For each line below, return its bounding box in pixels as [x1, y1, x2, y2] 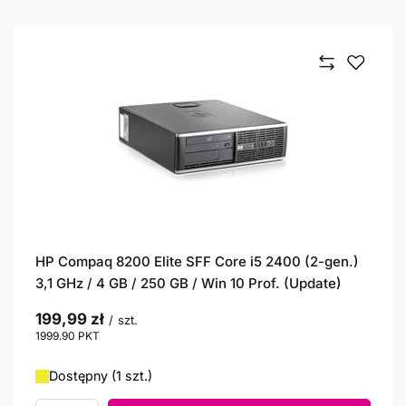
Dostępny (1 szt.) [49, 368, 152, 383]
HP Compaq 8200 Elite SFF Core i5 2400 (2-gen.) [35, 253, 359, 270]
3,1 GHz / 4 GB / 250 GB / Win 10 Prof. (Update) [35, 275, 342, 292]
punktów [100, 329, 144, 343]
